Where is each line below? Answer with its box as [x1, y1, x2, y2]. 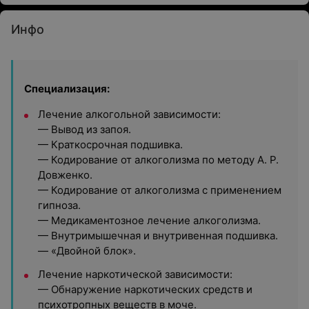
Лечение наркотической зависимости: [38, 268, 232, 281]
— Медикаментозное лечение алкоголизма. [38, 214, 261, 227]
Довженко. [38, 168, 92, 181]
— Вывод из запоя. [38, 123, 131, 136]
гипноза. [38, 199, 81, 212]
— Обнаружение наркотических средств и [38, 283, 252, 296]
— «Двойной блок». [38, 244, 136, 257]
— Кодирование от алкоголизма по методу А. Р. [38, 153, 279, 166]
